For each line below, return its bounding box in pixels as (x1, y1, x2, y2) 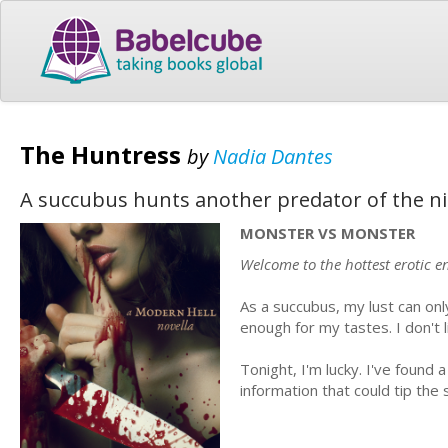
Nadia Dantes (213, 142, 333, 170)
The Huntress (20, 137, 187, 171)
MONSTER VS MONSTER (240, 222, 415, 243)
